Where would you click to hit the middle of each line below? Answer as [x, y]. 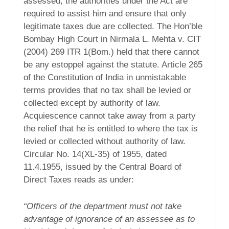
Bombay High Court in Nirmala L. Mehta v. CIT [112, 39]
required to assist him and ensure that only [105, 13]
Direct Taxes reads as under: [79, 179]
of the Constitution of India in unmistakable [105, 77]
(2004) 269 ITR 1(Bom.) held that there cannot [111, 52]
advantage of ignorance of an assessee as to [109, 219]
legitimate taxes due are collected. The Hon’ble [113, 26]
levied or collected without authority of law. [105, 141]
